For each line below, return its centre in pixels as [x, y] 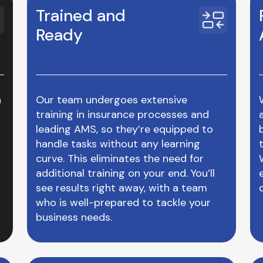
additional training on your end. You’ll [125, 173]
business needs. [74, 217]
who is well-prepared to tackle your [123, 203]
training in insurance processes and [122, 114]
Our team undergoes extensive [112, 100]
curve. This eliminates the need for [120, 159]
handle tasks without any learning [118, 144]
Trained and [81, 16]
